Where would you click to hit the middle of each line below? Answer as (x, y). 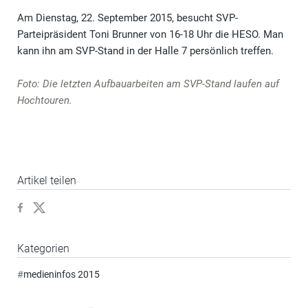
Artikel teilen (47, 181)
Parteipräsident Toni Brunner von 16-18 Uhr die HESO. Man (150, 35)
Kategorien (43, 249)
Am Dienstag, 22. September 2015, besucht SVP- (128, 18)
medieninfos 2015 (62, 275)
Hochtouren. (45, 101)
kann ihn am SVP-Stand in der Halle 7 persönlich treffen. (147, 51)
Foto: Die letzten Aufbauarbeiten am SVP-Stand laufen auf (148, 84)
